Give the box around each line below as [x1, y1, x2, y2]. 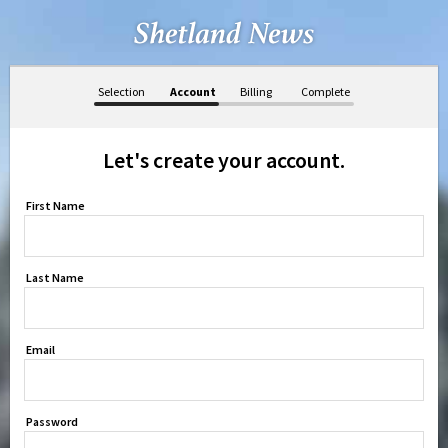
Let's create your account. [103, 146, 345, 174]
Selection [98, 84, 145, 99]
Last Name [26, 270, 84, 285]
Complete [301, 84, 350, 99]
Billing [239, 84, 272, 99]
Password [26, 414, 78, 429]
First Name [26, 198, 85, 213]
